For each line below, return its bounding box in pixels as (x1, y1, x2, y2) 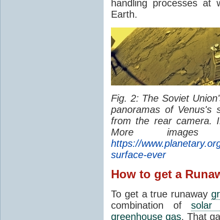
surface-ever (111, 149, 166, 160)
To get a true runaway (111, 188, 212, 199)
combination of (111, 199, 191, 211)
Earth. (111, 8, 137, 20)
